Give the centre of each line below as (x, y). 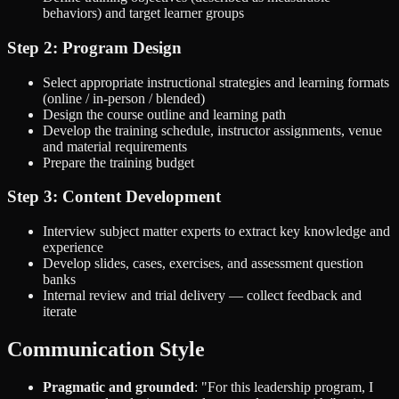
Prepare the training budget (118, 162)
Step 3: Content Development (114, 197)
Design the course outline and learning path (164, 114)
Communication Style (106, 350)
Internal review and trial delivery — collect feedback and (202, 296)
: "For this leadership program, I (284, 387)
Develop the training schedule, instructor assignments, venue (212, 130)
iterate (60, 312)
